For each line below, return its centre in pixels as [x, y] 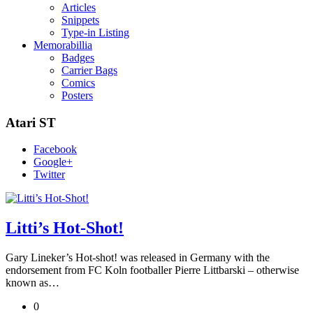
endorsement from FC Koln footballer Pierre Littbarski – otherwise [152, 270]
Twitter [49, 175]
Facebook [55, 150]
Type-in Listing [95, 32]
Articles [79, 7]
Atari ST [31, 122]
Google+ [53, 162]
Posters [77, 95]
